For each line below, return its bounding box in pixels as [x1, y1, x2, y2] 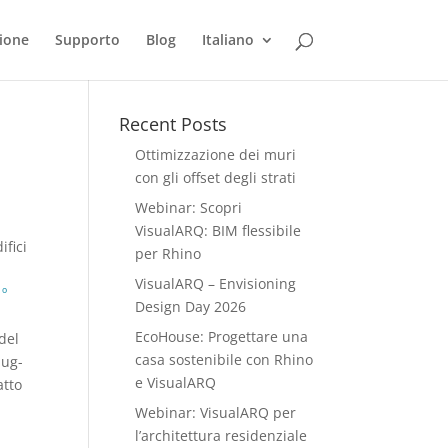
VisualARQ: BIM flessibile [135, 221, 302, 240]
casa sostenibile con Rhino [135, 350, 314, 369]
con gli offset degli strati [135, 168, 297, 187]
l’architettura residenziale [135, 426, 308, 445]
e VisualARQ [135, 373, 217, 392]
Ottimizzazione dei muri [135, 145, 297, 164]
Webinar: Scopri [135, 198, 243, 217]
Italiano [201, 30, 254, 49]
